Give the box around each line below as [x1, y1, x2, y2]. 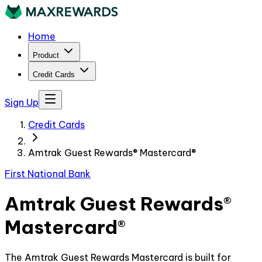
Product [33, 51, 59, 60]
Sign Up [5, 96, 39, 108]
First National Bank [5, 168, 91, 180]
